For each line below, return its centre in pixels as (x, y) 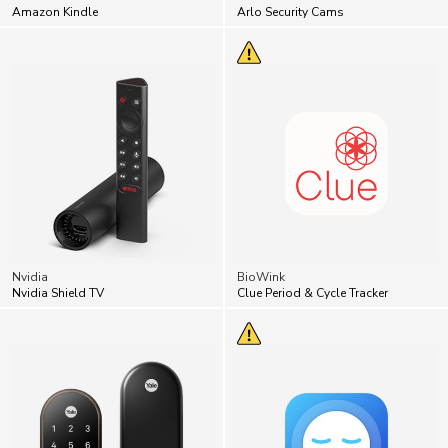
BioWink (261, 233)
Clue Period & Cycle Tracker (312, 249)
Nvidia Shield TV (58, 249)
